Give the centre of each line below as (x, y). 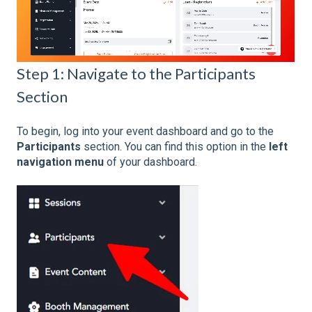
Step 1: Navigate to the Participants (136, 74)
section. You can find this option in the (175, 146)
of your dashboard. (150, 162)
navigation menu (60, 162)
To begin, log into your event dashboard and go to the (145, 131)
